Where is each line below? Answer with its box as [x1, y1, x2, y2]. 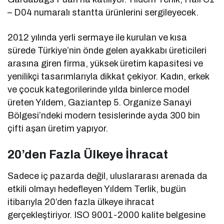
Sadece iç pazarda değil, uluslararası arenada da [7, 171, 208, 181]
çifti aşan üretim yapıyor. [7, 123, 108, 134]
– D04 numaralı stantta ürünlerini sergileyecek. [7, 7, 199, 18]
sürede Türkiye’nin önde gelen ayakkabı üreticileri [7, 45, 207, 56]
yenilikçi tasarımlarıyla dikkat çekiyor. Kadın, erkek [7, 71, 209, 82]
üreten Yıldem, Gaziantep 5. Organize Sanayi [7, 97, 192, 108]
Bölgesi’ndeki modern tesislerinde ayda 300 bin [7, 110, 200, 121]
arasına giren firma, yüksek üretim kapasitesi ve [7, 58, 203, 69]
